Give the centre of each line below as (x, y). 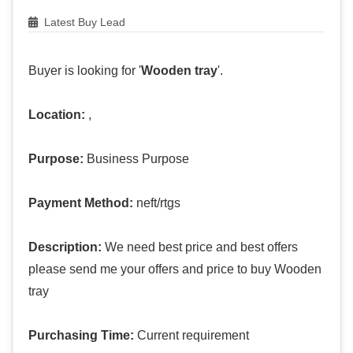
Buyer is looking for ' (85, 71)
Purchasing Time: (81, 336)
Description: (65, 247)
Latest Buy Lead (83, 22)
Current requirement (191, 336)
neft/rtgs (157, 203)
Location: (57, 115)
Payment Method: (81, 203)
